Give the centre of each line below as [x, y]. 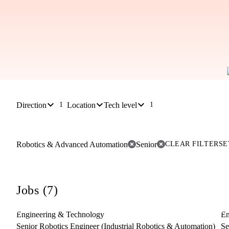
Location [81, 105]
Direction [31, 105]
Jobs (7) [37, 190]
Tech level [120, 105]
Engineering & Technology [60, 214]
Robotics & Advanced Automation [72, 144]
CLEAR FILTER [192, 144]
